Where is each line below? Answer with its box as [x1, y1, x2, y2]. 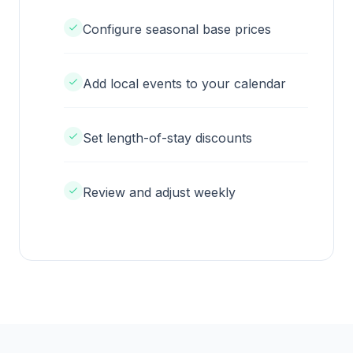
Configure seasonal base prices [83, 21, 271, 38]
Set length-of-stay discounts [83, 130, 252, 147]
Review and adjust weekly [83, 184, 236, 201]
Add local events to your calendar [83, 76, 286, 92]
